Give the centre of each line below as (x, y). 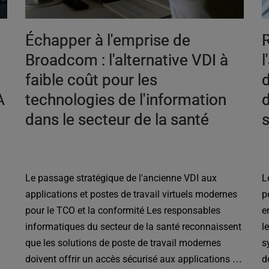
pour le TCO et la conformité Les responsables (123, 211)
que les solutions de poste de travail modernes (123, 243)
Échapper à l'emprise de (108, 41)
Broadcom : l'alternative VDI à (127, 60)
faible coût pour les (92, 80)
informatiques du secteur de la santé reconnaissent (134, 227)
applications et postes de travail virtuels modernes (131, 195)
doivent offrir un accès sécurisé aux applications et (133, 259)
